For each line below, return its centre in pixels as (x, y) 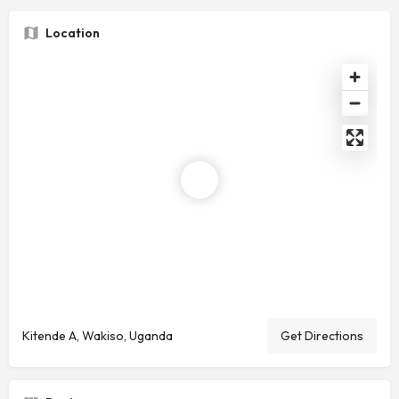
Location (73, 33)
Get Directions (322, 336)
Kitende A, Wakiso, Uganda (98, 336)
